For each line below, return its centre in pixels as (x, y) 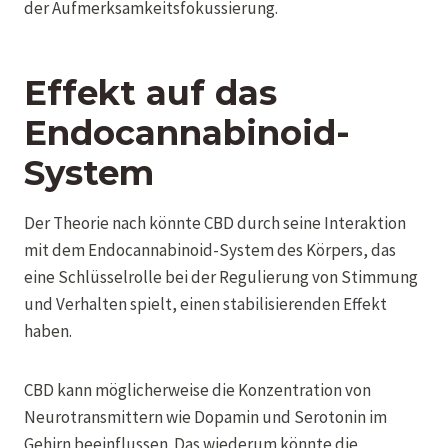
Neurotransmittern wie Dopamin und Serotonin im (205, 416)
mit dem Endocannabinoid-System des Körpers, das (210, 249)
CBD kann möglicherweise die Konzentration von (197, 389)
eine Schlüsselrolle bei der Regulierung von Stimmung (221, 276)
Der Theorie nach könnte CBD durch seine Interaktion (215, 222)
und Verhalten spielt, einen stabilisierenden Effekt (205, 303)
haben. (48, 330)
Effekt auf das (150, 92)
